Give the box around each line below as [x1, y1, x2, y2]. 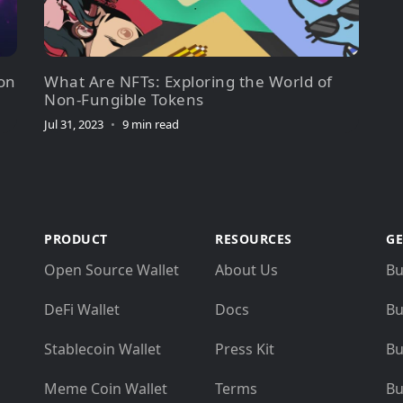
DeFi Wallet [44, 300, 120, 320]
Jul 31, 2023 [44, 116, 103, 133]
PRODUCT [44, 230, 108, 248]
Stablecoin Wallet [44, 339, 161, 360]
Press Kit [215, 339, 274, 360]
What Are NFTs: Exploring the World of [44, 71, 333, 93]
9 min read [122, 116, 179, 133]
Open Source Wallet [44, 260, 179, 281]
